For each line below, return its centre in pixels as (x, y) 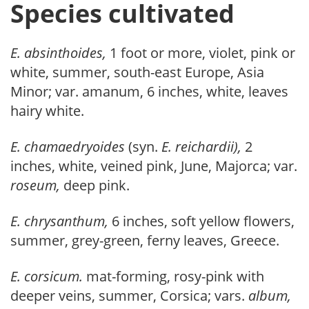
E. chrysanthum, (61, 221)
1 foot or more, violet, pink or (202, 53)
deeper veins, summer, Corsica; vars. (129, 296)
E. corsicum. (48, 277)
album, (270, 296)
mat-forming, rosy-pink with (175, 277)
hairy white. (47, 111)
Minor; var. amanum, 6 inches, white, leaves (149, 92)
